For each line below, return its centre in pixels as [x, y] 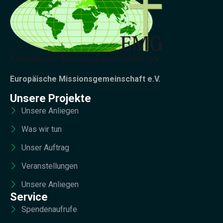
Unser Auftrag [45, 148]
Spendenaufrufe [49, 210]
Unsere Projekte [51, 99]
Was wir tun [41, 129]
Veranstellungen [49, 166]
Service [29, 197]
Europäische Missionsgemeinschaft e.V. [85, 79]
